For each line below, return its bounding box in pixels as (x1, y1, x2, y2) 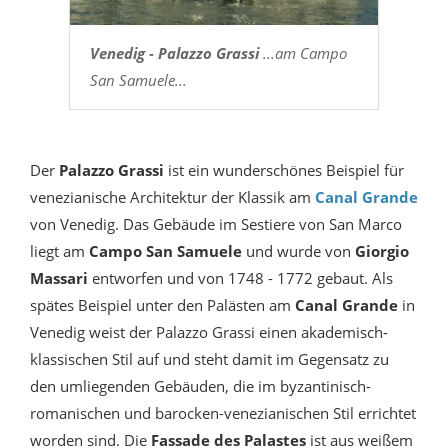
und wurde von (242, 241, 355, 262)
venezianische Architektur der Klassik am (30, 187, 315, 208)
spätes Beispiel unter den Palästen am (30, 295, 291, 316)
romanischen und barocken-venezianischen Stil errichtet (30, 403, 416, 424)
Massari (30, 268, 88, 289)
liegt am (30, 241, 89, 262)
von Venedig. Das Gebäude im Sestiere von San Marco (30, 214, 402, 235)
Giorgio (355, 241, 409, 262)
